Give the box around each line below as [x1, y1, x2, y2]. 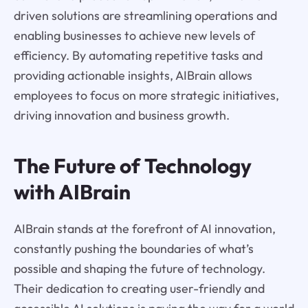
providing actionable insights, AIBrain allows [13, 67, 252, 84]
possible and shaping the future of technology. [13, 260, 265, 276]
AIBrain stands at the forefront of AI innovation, [13, 220, 276, 236]
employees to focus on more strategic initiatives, [13, 87, 279, 104]
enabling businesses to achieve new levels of [13, 27, 255, 44]
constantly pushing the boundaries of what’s [13, 240, 254, 256]
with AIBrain [13, 178, 131, 205]
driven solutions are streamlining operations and [13, 8, 277, 24]
